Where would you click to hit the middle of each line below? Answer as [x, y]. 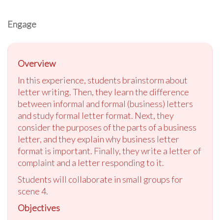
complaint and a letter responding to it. [91, 163]
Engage [22, 24]
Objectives [39, 208]
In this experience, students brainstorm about [103, 80]
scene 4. [33, 191]
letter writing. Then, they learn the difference [103, 92]
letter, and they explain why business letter [98, 139]
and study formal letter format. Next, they [96, 116]
